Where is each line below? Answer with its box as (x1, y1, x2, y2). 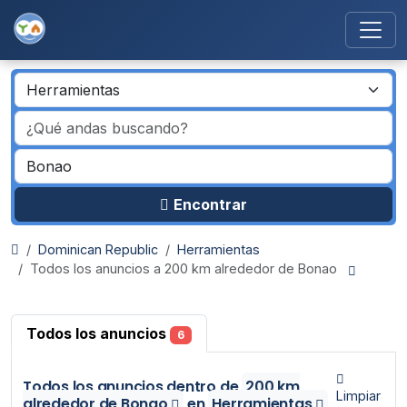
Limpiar (336, 388, 382, 404)
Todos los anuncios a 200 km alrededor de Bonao (30, 261, 344, 276)
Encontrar (174, 195, 247, 213)
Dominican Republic (38, 242, 158, 257)
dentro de (163, 376, 243, 398)
